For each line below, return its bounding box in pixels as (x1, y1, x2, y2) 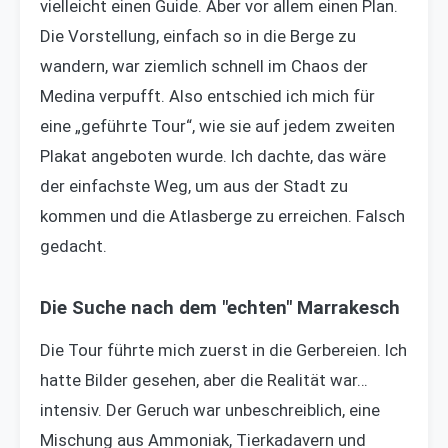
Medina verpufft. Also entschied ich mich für (40, 86, 375, 107)
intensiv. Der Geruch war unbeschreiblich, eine (40, 400, 380, 421)
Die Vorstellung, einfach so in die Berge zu (40, 26, 356, 47)
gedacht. (40, 236, 107, 257)
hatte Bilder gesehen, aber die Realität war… (40, 370, 368, 391)
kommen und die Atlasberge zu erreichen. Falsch (40, 206, 405, 227)
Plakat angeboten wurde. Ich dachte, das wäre (40, 146, 386, 167)
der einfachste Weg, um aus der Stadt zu (40, 176, 348, 197)
